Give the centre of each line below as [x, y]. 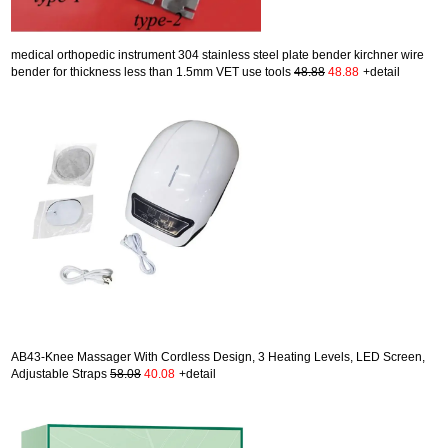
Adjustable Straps [60, 373]
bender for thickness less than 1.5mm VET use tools [152, 71]
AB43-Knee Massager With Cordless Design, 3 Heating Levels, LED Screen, [218, 356]
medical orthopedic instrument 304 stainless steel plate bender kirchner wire [217, 54]
